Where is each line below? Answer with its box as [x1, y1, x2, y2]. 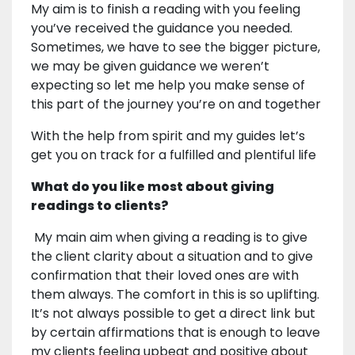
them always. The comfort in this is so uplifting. [31, 285, 319, 304]
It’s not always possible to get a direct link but [31, 304, 315, 323]
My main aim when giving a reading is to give [31, 228, 307, 247]
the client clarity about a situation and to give [31, 247, 313, 266]
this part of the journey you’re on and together [31, 95, 324, 114]
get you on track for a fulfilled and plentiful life [31, 146, 316, 165]
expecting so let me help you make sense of [31, 76, 305, 95]
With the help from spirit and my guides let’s [31, 127, 305, 146]
